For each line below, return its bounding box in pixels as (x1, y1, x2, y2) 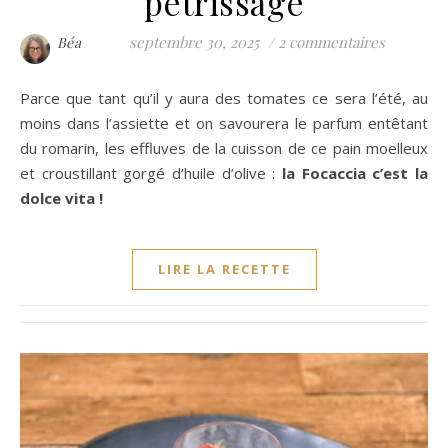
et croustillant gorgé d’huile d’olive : (20, 163, 282, 184)
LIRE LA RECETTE (157, 260, 291, 279)
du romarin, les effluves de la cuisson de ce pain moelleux (20, 138, 428, 159)
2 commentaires (278, 32, 385, 53)
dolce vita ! (20, 188, 103, 209)
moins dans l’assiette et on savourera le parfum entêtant (20, 113, 428, 134)
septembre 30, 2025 (129, 32, 259, 53)
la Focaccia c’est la (282, 163, 428, 184)
